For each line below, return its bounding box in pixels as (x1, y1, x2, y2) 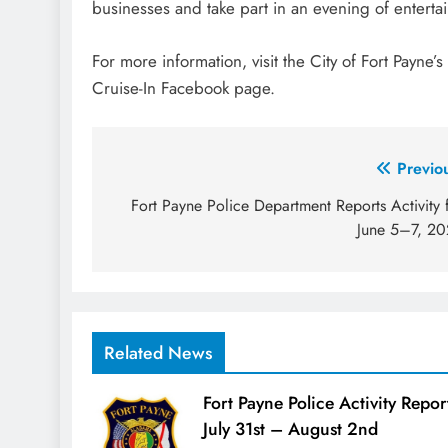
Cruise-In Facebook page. (92, 75, 275, 100)
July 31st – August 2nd (202, 416, 378, 443)
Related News (104, 340, 213, 367)
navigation (111, 192, 229, 228)
